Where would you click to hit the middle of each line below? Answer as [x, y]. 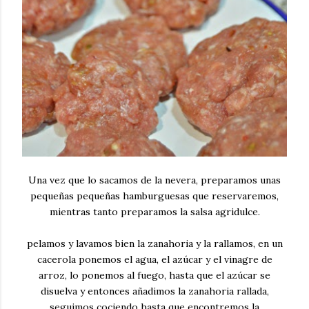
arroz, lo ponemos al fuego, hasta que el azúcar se [154, 275]
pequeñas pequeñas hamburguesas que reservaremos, [154, 196]
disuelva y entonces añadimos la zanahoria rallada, [154, 291]
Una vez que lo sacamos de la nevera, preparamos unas [154, 180]
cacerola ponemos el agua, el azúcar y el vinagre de [154, 259]
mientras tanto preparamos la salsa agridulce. [154, 211]
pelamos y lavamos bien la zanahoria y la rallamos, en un [154, 243]
